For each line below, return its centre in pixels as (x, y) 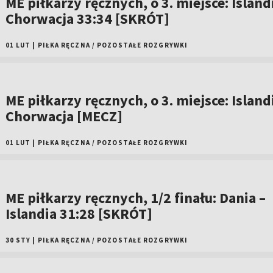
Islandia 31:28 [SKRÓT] (79, 214)
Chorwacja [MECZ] (64, 116)
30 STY (18, 240)
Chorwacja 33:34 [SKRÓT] (87, 19)
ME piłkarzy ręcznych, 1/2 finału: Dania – (135, 198)
